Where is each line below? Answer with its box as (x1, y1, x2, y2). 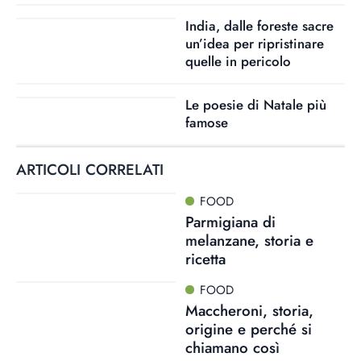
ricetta (185, 247, 226, 270)
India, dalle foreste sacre (185, 16, 334, 35)
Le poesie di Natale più (185, 95, 326, 114)
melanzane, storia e (185, 229, 313, 251)
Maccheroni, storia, (185, 299, 313, 322)
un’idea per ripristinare (185, 34, 324, 53)
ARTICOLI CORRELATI (16, 159, 164, 180)
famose (185, 113, 228, 132)
